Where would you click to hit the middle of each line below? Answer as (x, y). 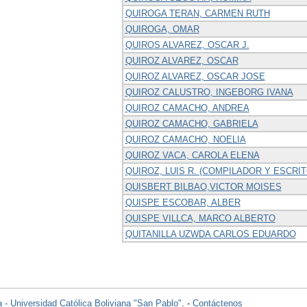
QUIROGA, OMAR (162, 29)
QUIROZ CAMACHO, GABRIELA (192, 123)
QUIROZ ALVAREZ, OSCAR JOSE (195, 76)
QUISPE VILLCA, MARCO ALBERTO (200, 218)
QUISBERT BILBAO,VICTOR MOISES (203, 186)
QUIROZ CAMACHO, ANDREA (187, 108)
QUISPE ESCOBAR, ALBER (183, 202)
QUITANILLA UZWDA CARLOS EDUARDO (210, 234)
